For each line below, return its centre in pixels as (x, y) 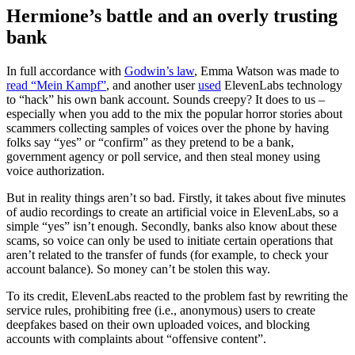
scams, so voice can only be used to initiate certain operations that (170, 241)
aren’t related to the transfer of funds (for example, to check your (167, 255)
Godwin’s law (159, 71)
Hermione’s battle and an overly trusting (172, 16)
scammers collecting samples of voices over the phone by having (168, 128)
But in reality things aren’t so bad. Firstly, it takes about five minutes (176, 198)
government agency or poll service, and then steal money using (163, 157)
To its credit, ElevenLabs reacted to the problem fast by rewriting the (177, 296)
